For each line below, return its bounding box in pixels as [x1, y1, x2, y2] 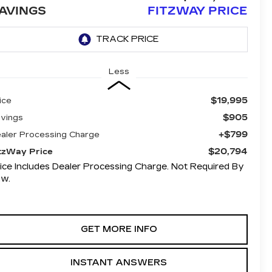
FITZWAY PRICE [147, 4, 248, 18]
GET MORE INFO [80, 223, 157, 234]
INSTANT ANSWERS [70, 257, 167, 268]
